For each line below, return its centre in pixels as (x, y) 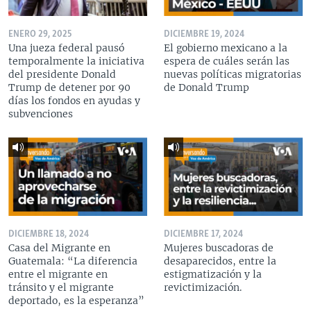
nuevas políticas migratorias (233, 75)
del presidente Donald (62, 75)
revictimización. (203, 287)
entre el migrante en (58, 274)
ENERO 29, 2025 (40, 35)
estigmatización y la (213, 274)
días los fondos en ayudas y (74, 101)
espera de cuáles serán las (227, 61)
